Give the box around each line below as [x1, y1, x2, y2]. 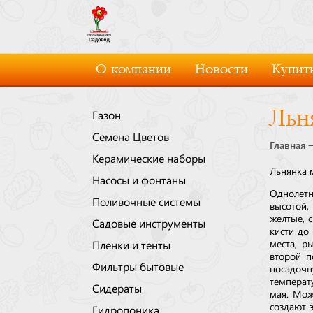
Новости [195, 62, 248, 77]
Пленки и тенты [92, 241, 170, 248]
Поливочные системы [92, 198, 201, 205]
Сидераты [92, 284, 142, 291]
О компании [96, 62, 171, 77]
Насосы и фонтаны [92, 176, 186, 183]
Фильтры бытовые [92, 263, 184, 270]
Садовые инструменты [92, 219, 205, 226]
